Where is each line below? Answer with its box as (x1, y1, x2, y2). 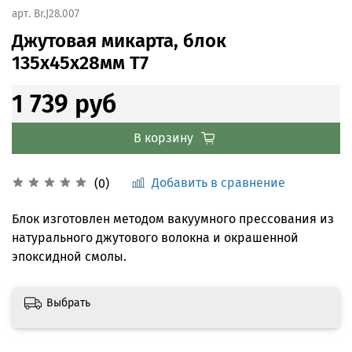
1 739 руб (12, 89, 116, 119)
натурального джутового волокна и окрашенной (12, 229, 299, 245)
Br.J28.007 (34, 7, 79, 21)
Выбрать (46, 295, 90, 310)
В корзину (133, 130, 193, 146)
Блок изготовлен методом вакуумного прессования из (12, 211, 334, 226)
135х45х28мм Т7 (12, 52, 148, 75)
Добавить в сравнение (152, 175, 285, 191)
